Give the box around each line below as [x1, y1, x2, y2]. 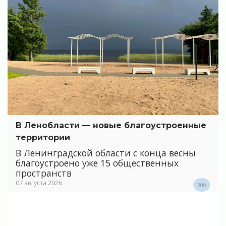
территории [16, 133, 70, 143]
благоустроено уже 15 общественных [16, 157, 179, 169]
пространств [16, 167, 72, 180]
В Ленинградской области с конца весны [16, 147, 196, 159]
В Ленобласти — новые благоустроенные [16, 121, 206, 131]
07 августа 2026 [16, 178, 62, 188]
